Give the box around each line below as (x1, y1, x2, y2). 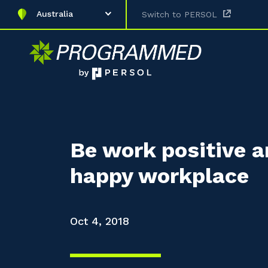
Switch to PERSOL (142, 10, 217, 19)
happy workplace (70, 163, 249, 188)
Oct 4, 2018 (70, 215, 129, 227)
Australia (36, 9, 73, 19)
